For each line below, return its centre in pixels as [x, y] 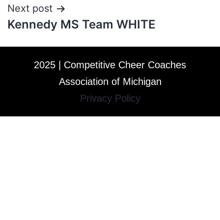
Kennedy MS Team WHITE [82, 24]
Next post [30, 8]
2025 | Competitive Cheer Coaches [110, 65]
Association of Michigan [110, 82]
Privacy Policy [110, 98]
